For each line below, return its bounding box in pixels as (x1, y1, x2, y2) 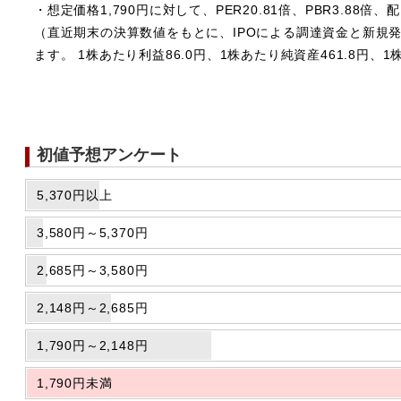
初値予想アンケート (37, 146, 182, 164)
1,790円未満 (37, 376, 113, 390)
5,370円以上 (37, 188, 113, 202)
